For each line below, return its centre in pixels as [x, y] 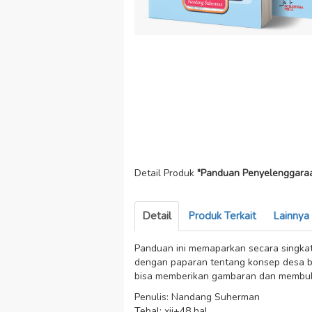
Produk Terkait [222, 216]
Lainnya [291, 216]
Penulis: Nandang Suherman [197, 297]
